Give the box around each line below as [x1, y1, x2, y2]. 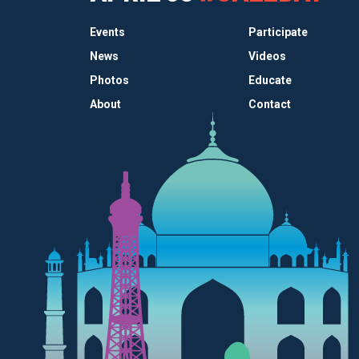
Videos [248, 49, 286, 63]
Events [90, 25, 125, 38]
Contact [248, 97, 291, 111]
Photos [90, 73, 129, 87]
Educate [248, 73, 292, 87]
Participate [248, 25, 308, 38]
